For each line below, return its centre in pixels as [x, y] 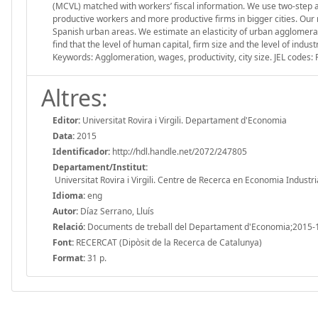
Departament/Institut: [100, 167]
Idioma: [69, 195]
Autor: [65, 211]
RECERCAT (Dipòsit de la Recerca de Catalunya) [168, 242]
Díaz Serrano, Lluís [116, 211]
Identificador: [81, 151]
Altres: [75, 97]
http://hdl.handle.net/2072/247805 [179, 151]
